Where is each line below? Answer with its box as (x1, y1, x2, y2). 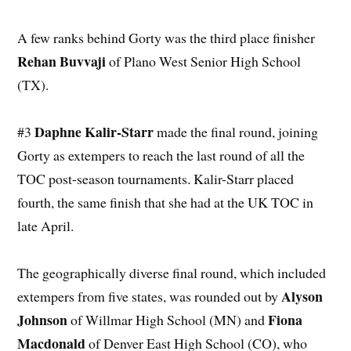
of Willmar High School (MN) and (67, 309, 269, 329)
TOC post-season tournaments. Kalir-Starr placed (17, 168, 295, 188)
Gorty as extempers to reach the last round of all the (17, 145, 306, 165)
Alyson (281, 285, 324, 306)
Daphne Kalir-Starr (34, 121, 154, 142)
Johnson (17, 309, 68, 330)
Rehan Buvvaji (17, 50, 107, 71)
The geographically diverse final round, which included (17, 262, 327, 282)
